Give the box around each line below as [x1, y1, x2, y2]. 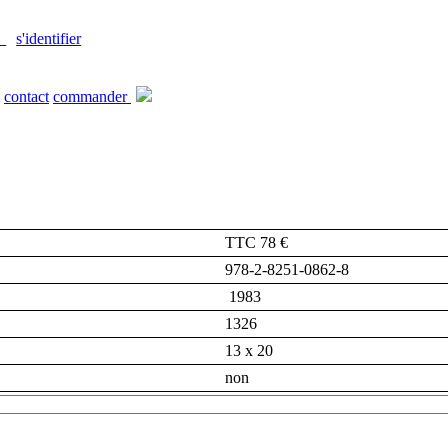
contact [4, 88, 49, 105]
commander [53, 88, 131, 105]
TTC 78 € [225, 233, 288, 251]
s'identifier [16, 30, 82, 47]
